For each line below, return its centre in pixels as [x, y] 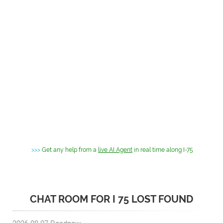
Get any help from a [70, 150]
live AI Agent [115, 150]
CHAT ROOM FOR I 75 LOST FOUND [111, 199]
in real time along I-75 [163, 150]
